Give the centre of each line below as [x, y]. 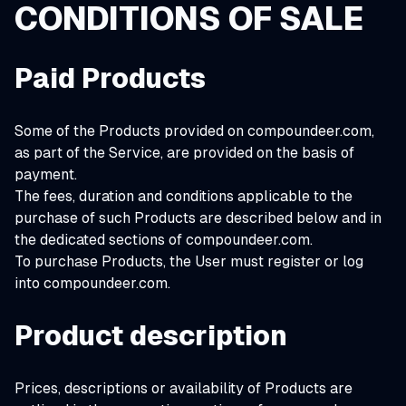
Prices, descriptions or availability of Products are [184, 388]
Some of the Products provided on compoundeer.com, [194, 131]
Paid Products [110, 78]
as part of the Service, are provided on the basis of [184, 153]
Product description [151, 336]
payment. [46, 174]
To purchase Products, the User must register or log [189, 261]
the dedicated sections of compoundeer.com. [164, 240]
